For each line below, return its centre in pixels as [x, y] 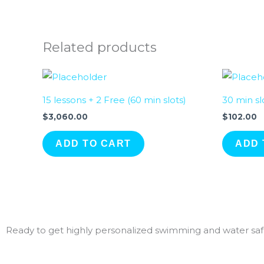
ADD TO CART [93, 143]
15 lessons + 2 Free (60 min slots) [114, 100]
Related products [100, 47]
